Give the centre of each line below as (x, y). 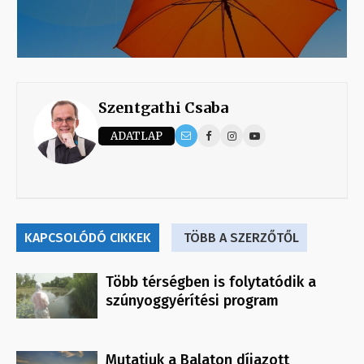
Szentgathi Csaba (163, 108)
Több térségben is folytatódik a (211, 282)
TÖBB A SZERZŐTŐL (241, 238)
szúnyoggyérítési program (192, 301)
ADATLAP (136, 136)
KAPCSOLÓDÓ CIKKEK (88, 238)
